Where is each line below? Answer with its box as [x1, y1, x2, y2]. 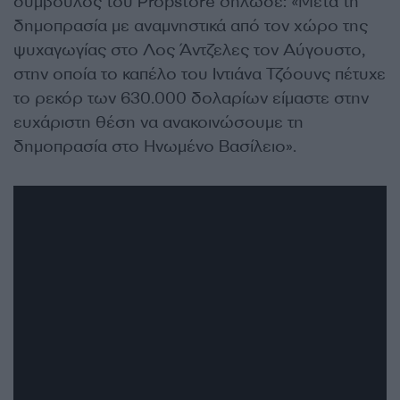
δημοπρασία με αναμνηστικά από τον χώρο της [13, 14, 368, 37]
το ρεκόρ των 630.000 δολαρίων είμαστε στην [13, 87, 369, 109]
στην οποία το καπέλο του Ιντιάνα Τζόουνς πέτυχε [13, 62, 386, 85]
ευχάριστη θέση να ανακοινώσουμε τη [13, 111, 304, 133]
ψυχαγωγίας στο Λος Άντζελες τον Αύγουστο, [13, 38, 365, 61]
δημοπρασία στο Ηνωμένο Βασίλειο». [13, 135, 296, 157]
